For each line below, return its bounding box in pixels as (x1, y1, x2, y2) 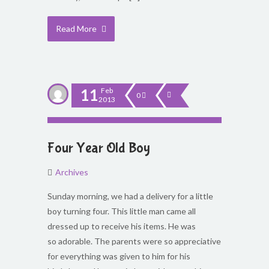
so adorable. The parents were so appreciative (47, 236, 221, 246)
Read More (56, 23, 98, 34)
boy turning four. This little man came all (47, 206, 196, 216)
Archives (55, 167, 88, 177)
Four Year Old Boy (47, 140, 150, 156)
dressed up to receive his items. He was (47, 221, 196, 231)
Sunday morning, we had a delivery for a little (47, 191, 213, 201)
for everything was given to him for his (47, 251, 190, 261)
